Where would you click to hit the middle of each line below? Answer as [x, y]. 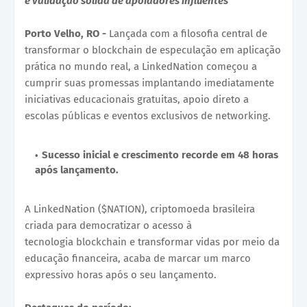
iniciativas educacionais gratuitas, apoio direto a [137, 100]
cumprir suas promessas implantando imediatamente [149, 83]
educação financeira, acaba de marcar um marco [138, 259]
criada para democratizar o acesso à [108, 226]
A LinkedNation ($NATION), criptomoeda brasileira [140, 209]
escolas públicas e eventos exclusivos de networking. [148, 116]
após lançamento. [77, 170]
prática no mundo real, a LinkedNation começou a [141, 67]
